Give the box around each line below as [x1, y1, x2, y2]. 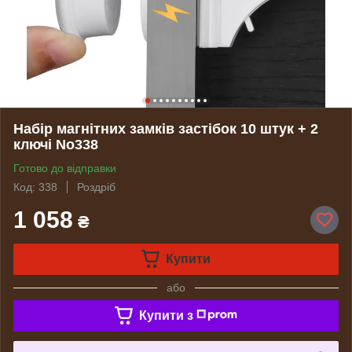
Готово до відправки [13, 161, 116, 174]
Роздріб [77, 180, 115, 193]
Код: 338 [13, 180, 57, 193]
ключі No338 [13, 136, 98, 152]
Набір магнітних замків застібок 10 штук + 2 [13, 120, 318, 137]
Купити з [138, 308, 193, 322]
